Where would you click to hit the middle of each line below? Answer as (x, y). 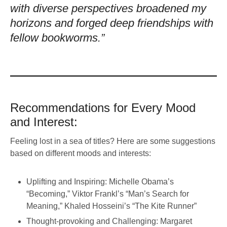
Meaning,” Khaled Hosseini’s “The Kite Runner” (111, 206)
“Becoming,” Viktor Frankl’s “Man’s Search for (108, 194)
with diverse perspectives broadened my (108, 8)
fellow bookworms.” (57, 37)
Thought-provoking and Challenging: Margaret (109, 221)
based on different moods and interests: (81, 153)
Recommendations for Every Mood (103, 107)
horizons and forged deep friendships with (112, 23)
